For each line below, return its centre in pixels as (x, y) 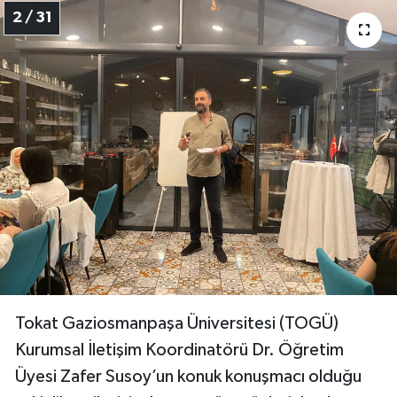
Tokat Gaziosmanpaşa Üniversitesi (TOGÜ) (177, 323)
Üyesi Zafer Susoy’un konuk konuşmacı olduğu (188, 376)
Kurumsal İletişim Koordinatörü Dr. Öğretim (179, 350)
